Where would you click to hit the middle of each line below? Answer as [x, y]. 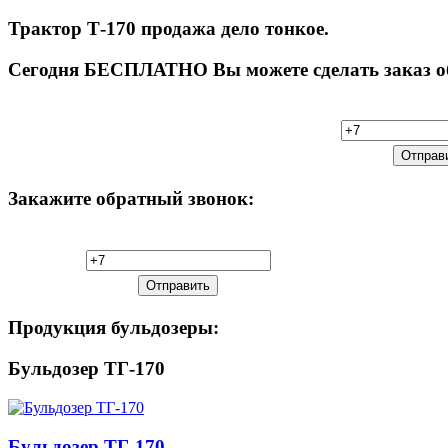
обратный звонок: [172, 198]
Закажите [49, 198]
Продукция [57, 328]
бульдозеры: [162, 328]
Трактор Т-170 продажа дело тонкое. [168, 28]
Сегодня [43, 69]
